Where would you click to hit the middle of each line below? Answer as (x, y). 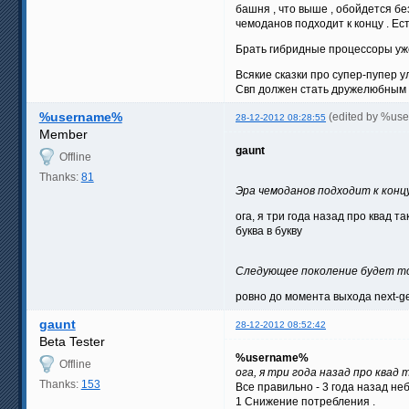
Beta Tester (72, 341)
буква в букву (269, 231)
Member (63, 134)
